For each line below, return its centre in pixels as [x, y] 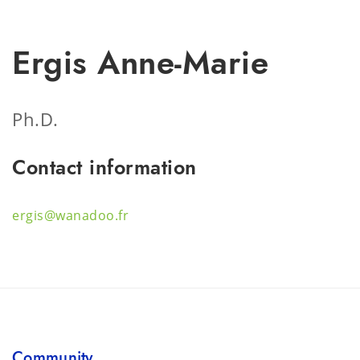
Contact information [104, 167]
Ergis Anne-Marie [140, 63]
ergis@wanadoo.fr [70, 215]
